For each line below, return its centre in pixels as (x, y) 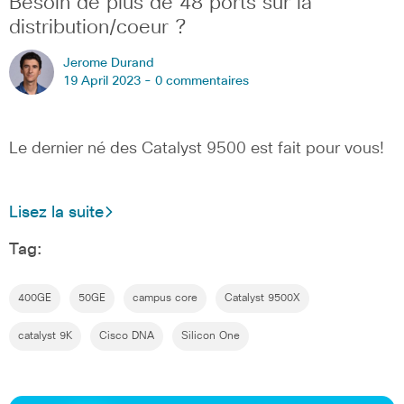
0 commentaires (202, 82)
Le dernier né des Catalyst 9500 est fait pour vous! (197, 148)
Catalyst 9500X (262, 298)
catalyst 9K (45, 336)
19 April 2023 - (109, 82)
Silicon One (211, 336)
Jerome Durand (109, 64)
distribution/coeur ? (97, 28)
